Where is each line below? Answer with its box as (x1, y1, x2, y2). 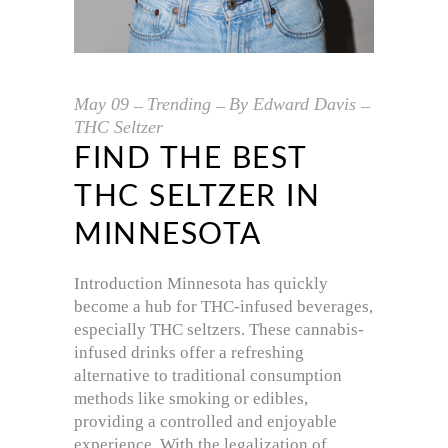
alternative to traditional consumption (74, 365, 342, 385)
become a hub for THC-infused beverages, (74, 296, 373, 316)
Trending (147, 93, 211, 114)
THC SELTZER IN (74, 181, 320, 212)
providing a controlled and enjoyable (74, 411, 337, 431)
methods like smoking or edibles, (74, 388, 308, 408)
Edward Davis (253, 93, 356, 114)
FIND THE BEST (74, 143, 307, 174)
